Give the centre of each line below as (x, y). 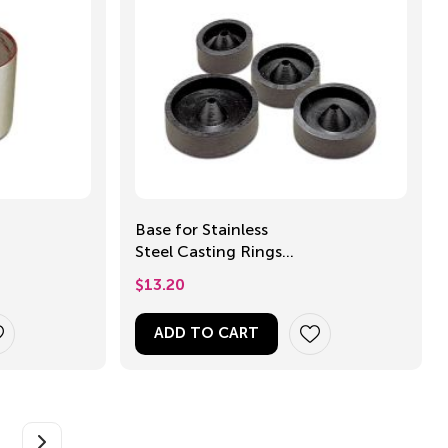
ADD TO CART (207, 334)
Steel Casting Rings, (211, 252)
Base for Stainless (202, 230)
